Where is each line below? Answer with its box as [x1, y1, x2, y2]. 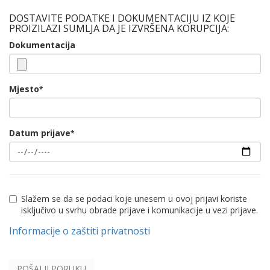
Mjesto [9, 83, 39, 95]
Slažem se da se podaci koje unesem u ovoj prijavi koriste [21, 193, 247, 204]
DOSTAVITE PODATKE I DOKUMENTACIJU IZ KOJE [9, 11, 235, 25]
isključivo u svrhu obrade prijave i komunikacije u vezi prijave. [21, 204, 258, 216]
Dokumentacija [9, 39, 75, 51]
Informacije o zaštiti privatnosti [9, 224, 150, 237]
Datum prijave [9, 127, 71, 139]
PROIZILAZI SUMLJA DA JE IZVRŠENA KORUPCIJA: [9, 22, 229, 35]
